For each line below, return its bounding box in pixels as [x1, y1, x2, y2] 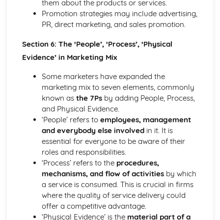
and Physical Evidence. [41, 104, 119, 114]
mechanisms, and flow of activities [41, 169, 164, 179]
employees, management [100, 115, 191, 125]
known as [41, 93, 76, 103]
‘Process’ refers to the [41, 158, 116, 168]
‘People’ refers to [41, 115, 100, 125]
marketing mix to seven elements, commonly [41, 82, 194, 92]
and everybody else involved [41, 126, 144, 136]
